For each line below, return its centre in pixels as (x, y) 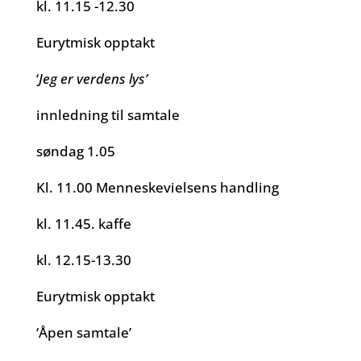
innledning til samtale (108, 115)
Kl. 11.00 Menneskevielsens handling (157, 187)
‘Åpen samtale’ (83, 332)
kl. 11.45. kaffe (83, 224)
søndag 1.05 (75, 151)
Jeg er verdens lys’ (93, 79)
